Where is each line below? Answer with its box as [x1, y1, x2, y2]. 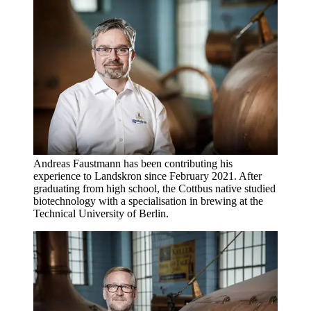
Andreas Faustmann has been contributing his [33, 157, 233, 169]
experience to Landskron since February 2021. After [33, 169, 262, 182]
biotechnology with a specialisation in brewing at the [33, 194, 263, 207]
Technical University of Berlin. [33, 207, 169, 219]
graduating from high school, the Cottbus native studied [33, 182, 276, 194]
